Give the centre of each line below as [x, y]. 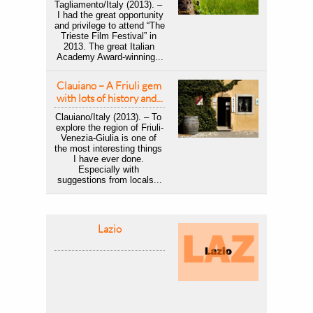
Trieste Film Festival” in [108, 36]
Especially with [108, 169]
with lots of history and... [110, 98]
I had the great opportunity [109, 15]
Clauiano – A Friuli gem [109, 86]
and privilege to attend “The [110, 26]
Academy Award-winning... [110, 57]
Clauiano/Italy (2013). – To [108, 117]
